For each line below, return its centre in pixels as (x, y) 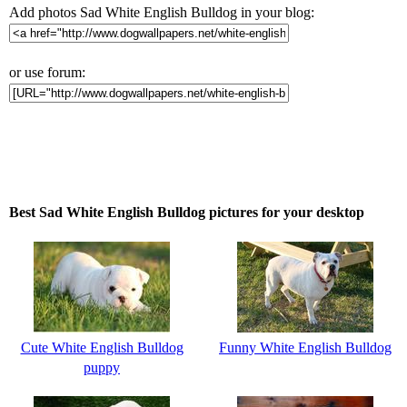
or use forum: (47, 72)
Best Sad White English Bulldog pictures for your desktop (187, 212)
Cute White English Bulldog (102, 347)
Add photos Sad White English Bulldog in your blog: (162, 12)
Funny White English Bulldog (305, 347)
